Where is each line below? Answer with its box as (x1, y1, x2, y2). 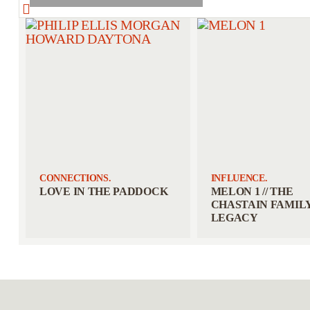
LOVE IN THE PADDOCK (39, 185, 168, 197)
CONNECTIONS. (39, 173, 111, 183)
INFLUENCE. (210, 173, 268, 183)
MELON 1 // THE (210, 185, 293, 197)
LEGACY (210, 212, 258, 224)
